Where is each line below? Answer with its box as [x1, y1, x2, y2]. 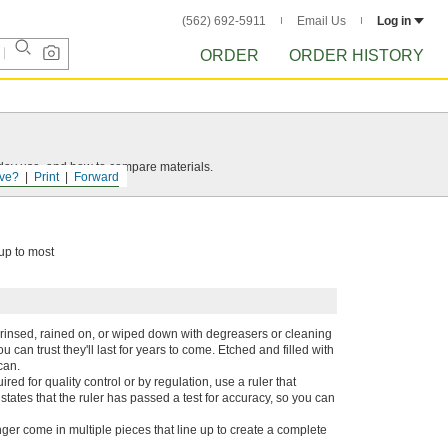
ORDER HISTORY [289, 47, 424, 64]
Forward [74, 170, 119, 184]
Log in [377, 14, 411, 28]
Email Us [297, 14, 346, 28]
